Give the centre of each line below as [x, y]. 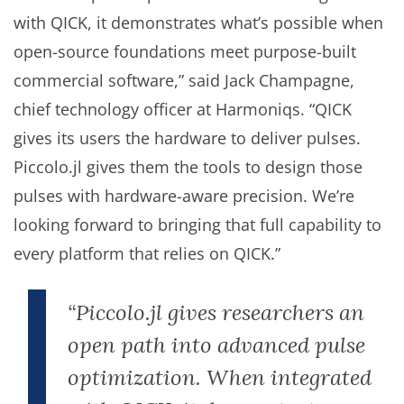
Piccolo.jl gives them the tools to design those [188, 166]
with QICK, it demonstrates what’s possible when [198, 22]
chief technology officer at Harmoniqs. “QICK [183, 109]
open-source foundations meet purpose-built [185, 51]
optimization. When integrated [220, 377]
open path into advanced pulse [216, 344]
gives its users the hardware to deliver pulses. [187, 138]
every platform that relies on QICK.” [147, 253]
